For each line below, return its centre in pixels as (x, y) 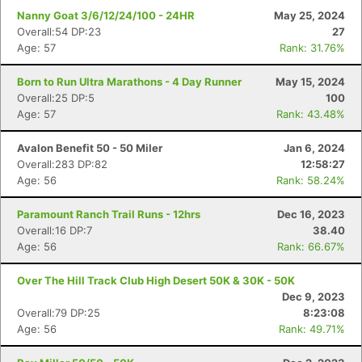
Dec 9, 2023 (314, 297)
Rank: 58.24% (311, 180)
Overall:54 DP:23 (59, 32)
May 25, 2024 (309, 15)
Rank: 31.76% (312, 48)
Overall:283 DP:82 (62, 164)
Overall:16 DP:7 (55, 230)
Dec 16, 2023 (311, 214)
